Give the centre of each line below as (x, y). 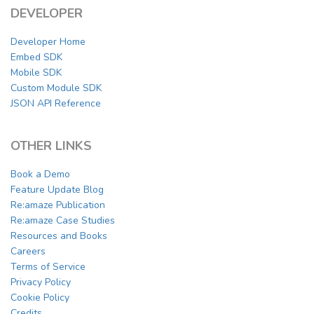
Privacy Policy (41, 282)
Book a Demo (40, 174)
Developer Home (48, 41)
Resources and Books (59, 235)
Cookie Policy (40, 297)
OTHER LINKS (51, 145)
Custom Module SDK (56, 88)
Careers (28, 251)
